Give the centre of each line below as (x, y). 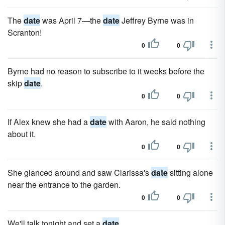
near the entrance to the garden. (64, 185)
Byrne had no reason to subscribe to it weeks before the (106, 71)
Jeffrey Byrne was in (157, 20)
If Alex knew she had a (49, 122)
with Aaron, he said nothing (156, 122)
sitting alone (190, 173)
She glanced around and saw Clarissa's (79, 173)
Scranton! (25, 32)
